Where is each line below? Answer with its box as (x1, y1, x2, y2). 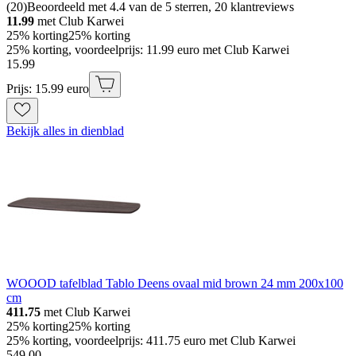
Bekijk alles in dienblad (6, 123, 124, 137)
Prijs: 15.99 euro (6, 81, 89, 95)
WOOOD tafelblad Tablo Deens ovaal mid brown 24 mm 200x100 (6, 276, 343, 290)
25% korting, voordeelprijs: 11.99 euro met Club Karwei (6, 42, 289, 56)
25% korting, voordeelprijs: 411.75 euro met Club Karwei (6, 333, 296, 347)
